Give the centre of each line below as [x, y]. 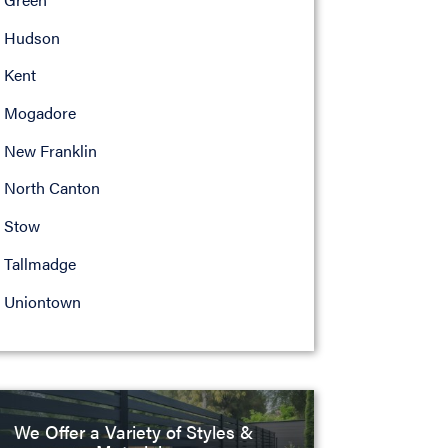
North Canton [51, 188]
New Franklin [50, 150]
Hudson [31, 37]
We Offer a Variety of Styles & [133, 431]
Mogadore [39, 113]
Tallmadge [39, 263]
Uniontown [42, 301]
